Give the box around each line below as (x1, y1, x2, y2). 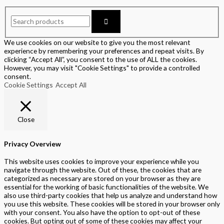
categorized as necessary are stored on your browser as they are (4, 174, 200, 183)
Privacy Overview (4, 139, 61, 148)
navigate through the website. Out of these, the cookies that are (4, 165, 201, 174)
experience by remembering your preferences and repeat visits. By (4, 46, 204, 55)
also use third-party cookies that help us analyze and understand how (4, 191, 217, 200)
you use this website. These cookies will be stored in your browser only (4, 199, 220, 208)
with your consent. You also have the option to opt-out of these (4, 208, 200, 217)
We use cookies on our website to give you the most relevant (4, 38, 190, 47)
